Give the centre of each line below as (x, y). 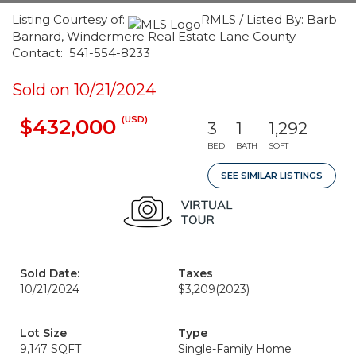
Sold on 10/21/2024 (84, 90)
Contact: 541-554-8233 (81, 53)
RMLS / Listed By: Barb (269, 19)
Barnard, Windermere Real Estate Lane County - (158, 36)
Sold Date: (50, 273)
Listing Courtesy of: (70, 19)
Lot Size (43, 333)
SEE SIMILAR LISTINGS (272, 176)
